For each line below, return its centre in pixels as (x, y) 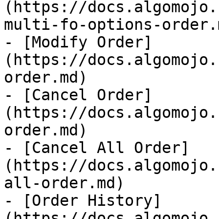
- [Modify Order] (78, 42)
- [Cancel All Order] (97, 148)
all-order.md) (64, 183)
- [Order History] (83, 200)
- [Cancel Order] (78, 95)
